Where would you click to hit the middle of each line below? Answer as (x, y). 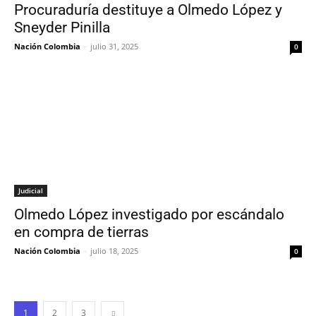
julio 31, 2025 (114, 46)
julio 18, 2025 (114, 251)
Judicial (31, 190)
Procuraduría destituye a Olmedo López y (148, 10)
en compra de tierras (81, 232)
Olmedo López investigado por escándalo (149, 214)
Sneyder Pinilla (62, 28)
